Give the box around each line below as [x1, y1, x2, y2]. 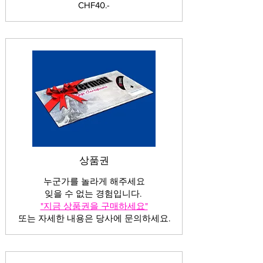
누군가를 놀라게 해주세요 [43, 176, 145, 186]
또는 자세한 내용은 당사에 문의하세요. [18, 213, 170, 223]
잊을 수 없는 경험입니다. [44, 188, 144, 198]
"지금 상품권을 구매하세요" [40, 200, 148, 211]
